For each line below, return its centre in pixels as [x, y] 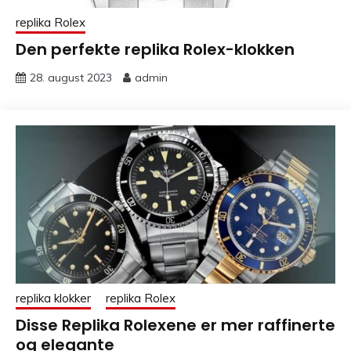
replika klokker [53, 299]
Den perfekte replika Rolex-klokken [155, 50]
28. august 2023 [71, 78]
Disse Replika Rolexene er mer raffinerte [175, 326]
